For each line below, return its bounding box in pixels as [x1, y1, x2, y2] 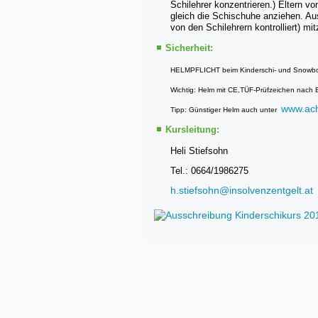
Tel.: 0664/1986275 [170, 165, 248, 176]
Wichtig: [170, 86, 196, 94]
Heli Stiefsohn [170, 146, 228, 156]
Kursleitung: [165, 124, 219, 135]
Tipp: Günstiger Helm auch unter [170, 106, 281, 114]
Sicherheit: [165, 43, 213, 53]
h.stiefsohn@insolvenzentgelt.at [170, 185, 313, 196]
